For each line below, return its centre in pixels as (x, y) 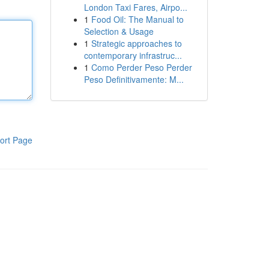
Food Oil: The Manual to (137, 19)
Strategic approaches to (136, 43)
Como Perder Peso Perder (141, 67)
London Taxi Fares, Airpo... (135, 7)
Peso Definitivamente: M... (134, 79)
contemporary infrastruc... (133, 55)
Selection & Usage (119, 31)
